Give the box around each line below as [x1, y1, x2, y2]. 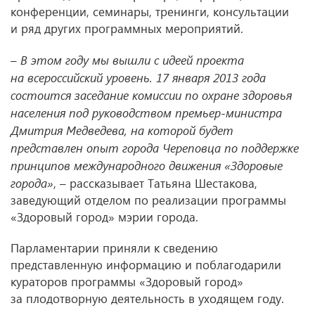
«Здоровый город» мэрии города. [11, 209, 198, 225]
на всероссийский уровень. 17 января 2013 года [11, 70, 266, 85]
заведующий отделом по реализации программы [11, 192, 286, 208]
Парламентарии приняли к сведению [11, 240, 218, 256]
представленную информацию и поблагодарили [11, 257, 281, 273]
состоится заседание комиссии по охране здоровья [11, 87, 292, 103]
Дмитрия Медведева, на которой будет [11, 122, 233, 138]
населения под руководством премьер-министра [11, 105, 282, 120]
